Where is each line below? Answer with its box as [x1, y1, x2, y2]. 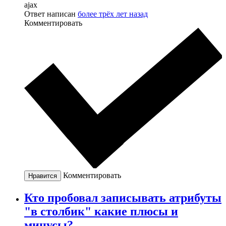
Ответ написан [24, 9, 78, 18]
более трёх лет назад [78, 9, 148, 18]
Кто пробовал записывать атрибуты [24, 191, 221, 204]
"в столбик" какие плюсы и [24, 204, 178, 218]
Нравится [28, 172, 57, 180]
